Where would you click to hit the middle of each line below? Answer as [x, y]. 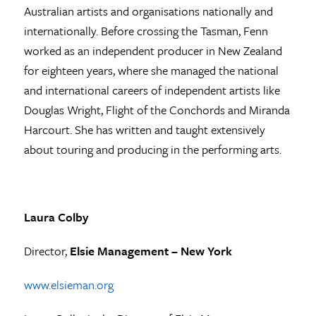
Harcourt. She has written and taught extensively [144, 129]
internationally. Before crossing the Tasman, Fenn [146, 30]
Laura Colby [56, 217]
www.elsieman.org [68, 284]
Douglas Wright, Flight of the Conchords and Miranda [157, 109]
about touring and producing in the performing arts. [152, 149]
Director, [47, 250]
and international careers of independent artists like [152, 90]
